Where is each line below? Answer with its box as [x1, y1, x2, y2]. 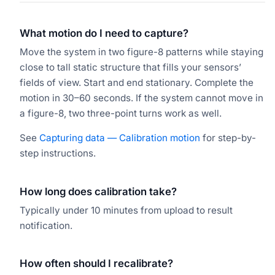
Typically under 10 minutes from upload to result [20, 204, 233, 216]
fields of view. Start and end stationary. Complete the [20, 77, 254, 89]
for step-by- [200, 132, 256, 144]
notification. [20, 219, 72, 231]
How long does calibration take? [20, 185, 177, 198]
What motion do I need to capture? [20, 27, 188, 40]
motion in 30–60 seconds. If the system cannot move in [20, 92, 263, 104]
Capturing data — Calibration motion [39, 132, 200, 144]
